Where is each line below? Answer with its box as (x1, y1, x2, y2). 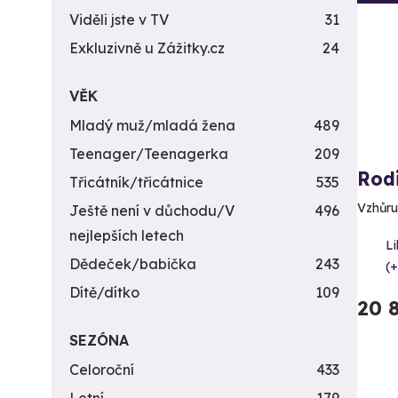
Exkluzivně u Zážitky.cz (69, 39, 225, 57)
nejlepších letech (69, 227, 184, 244)
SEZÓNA (69, 331, 129, 349)
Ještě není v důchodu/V (69, 202, 235, 219)
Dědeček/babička (69, 255, 196, 273)
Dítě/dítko (69, 283, 139, 301)
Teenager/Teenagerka (69, 145, 228, 163)
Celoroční (69, 361, 134, 378)
